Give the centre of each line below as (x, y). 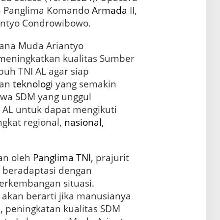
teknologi (33, 84)
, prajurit (110, 158)
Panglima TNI (62, 158)
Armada (109, 11)
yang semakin (84, 84)
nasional (83, 123)
